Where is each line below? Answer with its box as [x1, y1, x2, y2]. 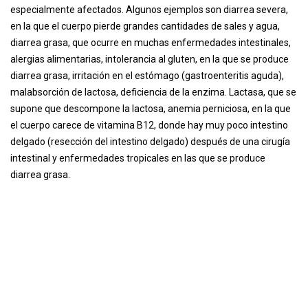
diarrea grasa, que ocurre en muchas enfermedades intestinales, [10, 37, 291, 48]
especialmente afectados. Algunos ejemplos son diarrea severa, [10, 4, 288, 15]
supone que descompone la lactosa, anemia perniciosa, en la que [10, 103, 291, 114]
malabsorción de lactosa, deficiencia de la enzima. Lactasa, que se [10, 87, 296, 98]
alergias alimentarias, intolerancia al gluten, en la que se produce [10, 54, 289, 65]
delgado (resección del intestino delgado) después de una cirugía [10, 136, 290, 147]
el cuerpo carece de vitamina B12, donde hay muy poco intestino [10, 120, 288, 131]
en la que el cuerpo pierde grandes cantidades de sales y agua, [10, 21, 280, 32]
